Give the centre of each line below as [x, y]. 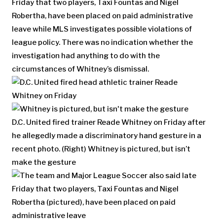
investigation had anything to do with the [86, 55]
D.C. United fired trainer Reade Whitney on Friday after [109, 123]
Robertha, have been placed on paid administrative [102, 16]
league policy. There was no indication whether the [102, 42]
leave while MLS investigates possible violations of [102, 29]
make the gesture [44, 163]
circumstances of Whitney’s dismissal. [80, 69]
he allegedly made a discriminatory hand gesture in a [107, 136]
